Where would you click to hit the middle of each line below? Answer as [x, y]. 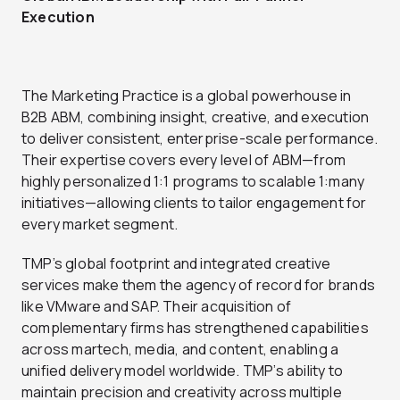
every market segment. [100, 224]
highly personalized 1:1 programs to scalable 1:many [193, 181]
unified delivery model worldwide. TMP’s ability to [183, 370]
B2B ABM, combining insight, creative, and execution [196, 117]
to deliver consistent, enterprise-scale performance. [200, 138]
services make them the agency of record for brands [199, 284]
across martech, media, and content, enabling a [180, 349]
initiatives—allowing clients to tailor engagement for [194, 202]
